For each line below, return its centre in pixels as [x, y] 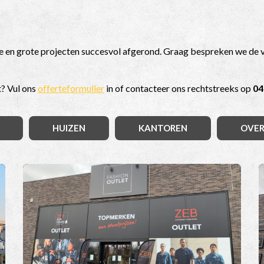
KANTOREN [163, 128]
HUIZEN [69, 128]
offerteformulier [71, 88]
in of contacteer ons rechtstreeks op [179, 88]
